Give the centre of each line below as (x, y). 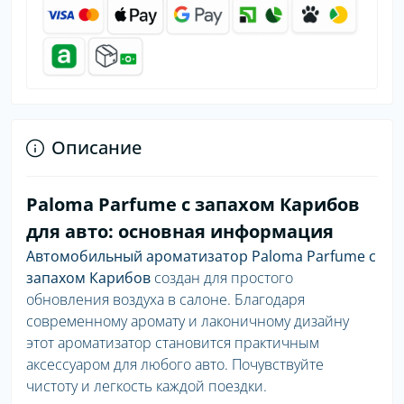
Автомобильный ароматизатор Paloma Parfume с (201, 257)
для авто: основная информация (180, 232)
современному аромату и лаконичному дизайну (188, 321)
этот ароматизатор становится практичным (173, 343)
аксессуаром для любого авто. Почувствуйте (175, 365)
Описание (96, 148)
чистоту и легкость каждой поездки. (147, 386)
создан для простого (222, 278)
